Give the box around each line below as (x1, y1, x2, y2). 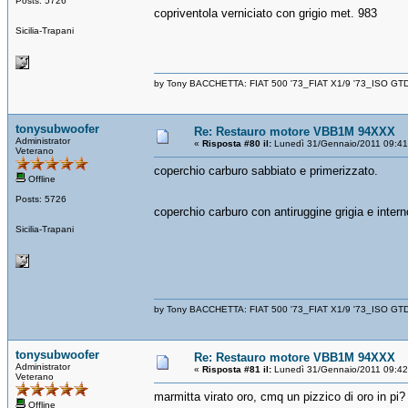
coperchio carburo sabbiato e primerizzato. (154, 163, 378, 178)
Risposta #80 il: (202, 138, 271, 148)
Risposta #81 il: (202, 363, 271, 374)
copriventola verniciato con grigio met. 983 (154, 5, 377, 20)
